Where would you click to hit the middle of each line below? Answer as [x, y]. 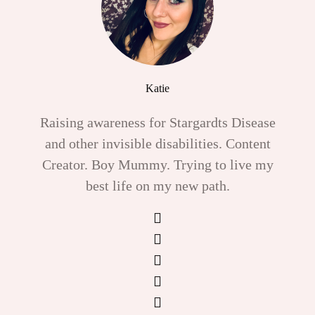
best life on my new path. [157, 186]
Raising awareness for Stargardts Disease [157, 123]
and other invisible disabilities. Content [157, 144]
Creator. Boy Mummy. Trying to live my [157, 165]
